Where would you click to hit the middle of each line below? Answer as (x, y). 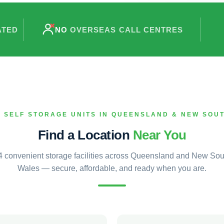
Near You (159, 135)
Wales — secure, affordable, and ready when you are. (112, 168)
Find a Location (85, 135)
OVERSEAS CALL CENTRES (127, 29)
